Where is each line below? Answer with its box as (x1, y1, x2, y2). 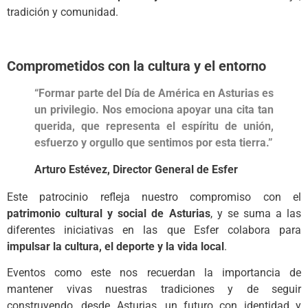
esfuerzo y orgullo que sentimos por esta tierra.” (34, 136, 273, 150)
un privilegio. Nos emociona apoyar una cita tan (34, 103, 274, 117)
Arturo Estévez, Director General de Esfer (34, 162, 238, 176)
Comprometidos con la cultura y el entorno (7, 58, 266, 75)
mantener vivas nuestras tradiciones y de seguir (7, 283, 301, 296)
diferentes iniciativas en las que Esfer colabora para (7, 223, 301, 236)
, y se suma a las (210, 206, 301, 220)
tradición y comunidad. (7, 5, 118, 19)
